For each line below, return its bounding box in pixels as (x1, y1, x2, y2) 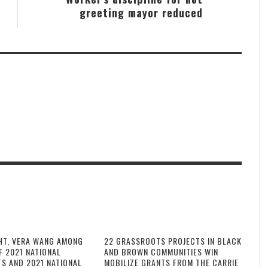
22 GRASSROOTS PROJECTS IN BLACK (103, 234, 242, 247)
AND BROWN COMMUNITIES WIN (103, 245, 218, 258)
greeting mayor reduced (80, 4, 203, 20)
